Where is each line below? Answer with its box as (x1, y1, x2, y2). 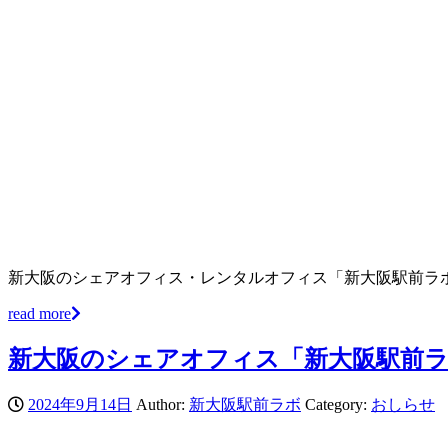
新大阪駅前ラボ (189, 395, 301, 413)
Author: (132, 395, 189, 413)
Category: (305, 395, 371, 413)
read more (8, 304, 71, 322)
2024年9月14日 (28, 395, 132, 413)
